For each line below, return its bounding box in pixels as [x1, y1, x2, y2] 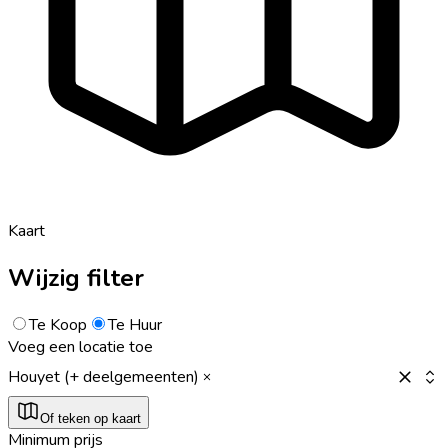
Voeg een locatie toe [8, 335, 153, 358]
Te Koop [29, 313, 87, 336]
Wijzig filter [8, 261, 144, 294]
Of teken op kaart [40, 410, 141, 426]
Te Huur [108, 313, 162, 336]
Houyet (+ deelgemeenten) [8, 365, 199, 388]
